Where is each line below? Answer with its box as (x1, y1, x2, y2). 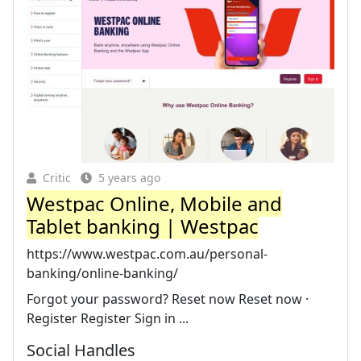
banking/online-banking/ (27, 263, 178, 282)
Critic (43, 169, 71, 185)
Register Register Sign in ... (27, 309, 189, 327)
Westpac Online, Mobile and (27, 189, 282, 217)
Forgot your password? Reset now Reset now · (27, 289, 309, 308)
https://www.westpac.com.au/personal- (27, 244, 268, 263)
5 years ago (98, 169, 160, 185)
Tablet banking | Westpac (27, 212, 259, 239)
